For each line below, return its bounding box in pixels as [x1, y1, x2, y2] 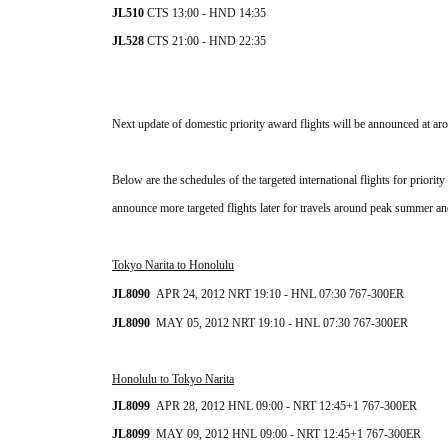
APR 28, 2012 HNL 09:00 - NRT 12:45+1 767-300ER [156, 399, 417, 414]
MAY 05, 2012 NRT [156, 316, 258, 331]
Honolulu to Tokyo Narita [112, 372, 234, 387]
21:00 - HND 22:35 [169, 34, 266, 49]
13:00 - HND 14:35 [169, 6, 266, 21]
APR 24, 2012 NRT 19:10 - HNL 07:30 [156, 287, 349, 302]
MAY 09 [156, 427, 199, 442]
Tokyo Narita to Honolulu [112, 258, 234, 273]
